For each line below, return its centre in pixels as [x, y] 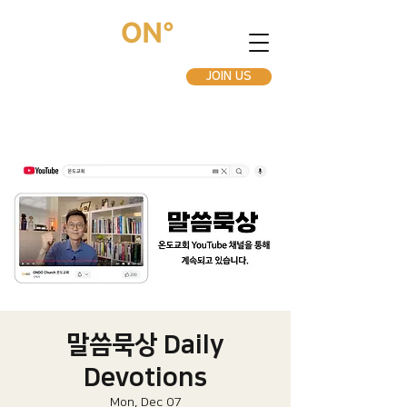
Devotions [145, 377]
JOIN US [229, 76]
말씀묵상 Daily [145, 345]
